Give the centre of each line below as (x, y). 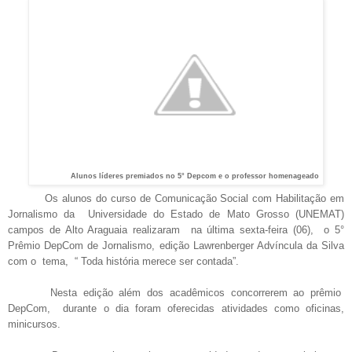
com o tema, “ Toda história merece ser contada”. (125, 262)
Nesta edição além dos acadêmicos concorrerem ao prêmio (176, 293)
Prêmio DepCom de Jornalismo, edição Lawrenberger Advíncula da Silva (176, 246)
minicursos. (37, 324)
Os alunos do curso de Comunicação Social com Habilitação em (194, 199)
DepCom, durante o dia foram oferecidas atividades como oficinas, (176, 309)
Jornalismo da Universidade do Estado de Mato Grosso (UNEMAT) (176, 214)
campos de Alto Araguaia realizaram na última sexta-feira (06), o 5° (176, 230)
